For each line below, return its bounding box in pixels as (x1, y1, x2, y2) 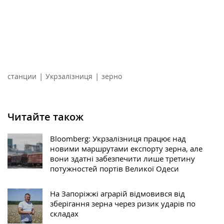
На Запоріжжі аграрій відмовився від (50, 188, 185, 198)
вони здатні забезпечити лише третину (50, 153, 195, 163)
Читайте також (7, 109, 83, 123)
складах (50, 208, 78, 218)
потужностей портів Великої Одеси (50, 163, 179, 173)
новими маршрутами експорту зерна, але (50, 143, 202, 153)
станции (7, 71, 36, 81)
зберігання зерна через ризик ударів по (50, 198, 195, 208)
